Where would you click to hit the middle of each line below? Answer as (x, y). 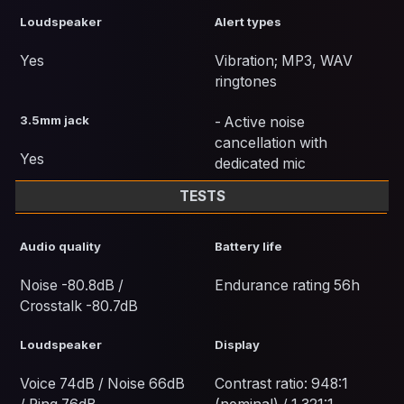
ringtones (246, 82)
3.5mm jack (55, 120)
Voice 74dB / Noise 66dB (103, 384)
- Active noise (260, 123)
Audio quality (61, 247)
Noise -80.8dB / (72, 286)
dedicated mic (260, 164)
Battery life (248, 247)
